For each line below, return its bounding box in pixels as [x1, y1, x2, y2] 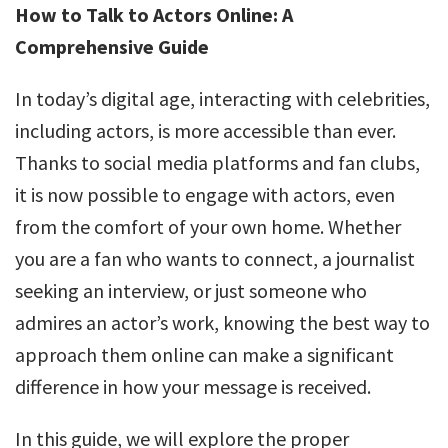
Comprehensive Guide [15, 34, 209, 59]
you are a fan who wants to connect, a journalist [15, 246, 415, 271]
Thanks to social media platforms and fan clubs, [15, 150, 420, 175]
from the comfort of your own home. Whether [15, 214, 401, 239]
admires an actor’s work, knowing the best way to [15, 310, 430, 335]
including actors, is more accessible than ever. [15, 118, 396, 143]
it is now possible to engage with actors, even [15, 182, 395, 207]
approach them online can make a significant [15, 342, 394, 367]
